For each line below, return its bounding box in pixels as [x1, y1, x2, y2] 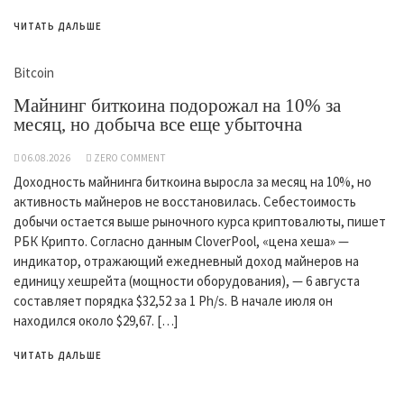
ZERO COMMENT [94, 151, 166, 164]
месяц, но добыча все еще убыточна [14, 113, 302, 135]
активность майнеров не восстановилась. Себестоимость [14, 192, 356, 210]
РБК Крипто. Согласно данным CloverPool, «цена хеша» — [14, 232, 349, 250]
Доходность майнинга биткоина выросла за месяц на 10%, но [14, 172, 372, 190]
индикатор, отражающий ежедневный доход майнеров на [14, 252, 359, 270]
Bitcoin [14, 63, 54, 81]
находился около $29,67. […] [14, 311, 178, 329]
